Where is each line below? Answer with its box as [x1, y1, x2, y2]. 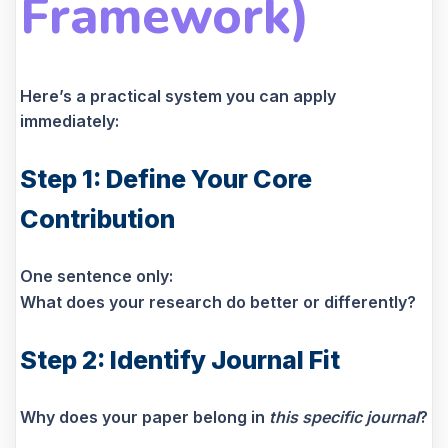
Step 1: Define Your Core [20, 163, 312, 194]
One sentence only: [20, 265, 173, 286]
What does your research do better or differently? [20, 291, 416, 312]
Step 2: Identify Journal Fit [20, 344, 340, 375]
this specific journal [269, 406, 419, 427]
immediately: [20, 110, 119, 131]
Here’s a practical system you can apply [20, 85, 336, 106]
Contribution [20, 203, 175, 234]
